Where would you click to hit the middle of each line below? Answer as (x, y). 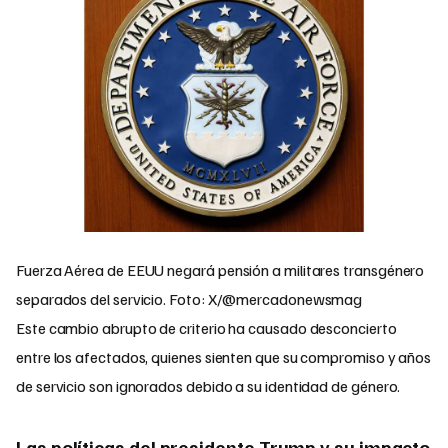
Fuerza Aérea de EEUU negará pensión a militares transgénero (220, 269)
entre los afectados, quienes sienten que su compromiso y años (224, 356)
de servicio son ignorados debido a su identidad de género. (208, 385)
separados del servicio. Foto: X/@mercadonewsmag (189, 298)
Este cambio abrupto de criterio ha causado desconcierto (206, 327)
